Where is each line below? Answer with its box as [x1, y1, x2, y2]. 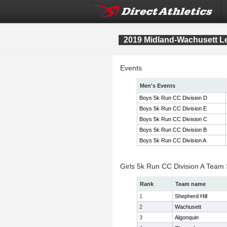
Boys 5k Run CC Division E [139, 105, 207, 111]
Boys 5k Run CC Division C [139, 116, 207, 122]
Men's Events [140, 83, 175, 89]
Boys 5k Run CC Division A [139, 137, 206, 143]
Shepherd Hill [175, 193, 207, 199]
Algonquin [175, 214, 199, 220]
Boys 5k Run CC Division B [139, 127, 207, 133]
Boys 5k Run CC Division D [139, 95, 207, 101]
